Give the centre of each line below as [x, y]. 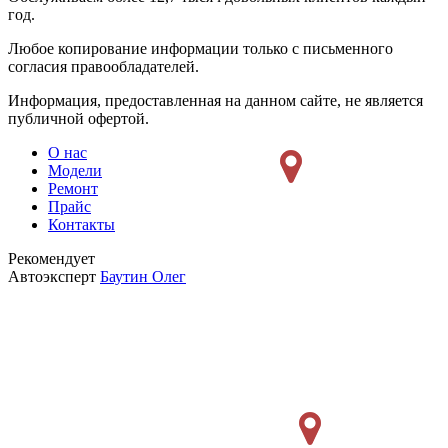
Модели [75, 170]
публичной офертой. [78, 118]
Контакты [81, 224]
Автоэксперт [54, 276]
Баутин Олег [143, 276]
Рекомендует [51, 258]
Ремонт [73, 188]
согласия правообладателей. [103, 66]
